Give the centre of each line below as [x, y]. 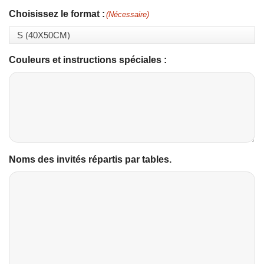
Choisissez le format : [57, 14]
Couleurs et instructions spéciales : [88, 60]
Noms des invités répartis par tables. [90, 159]
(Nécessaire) [128, 14]
